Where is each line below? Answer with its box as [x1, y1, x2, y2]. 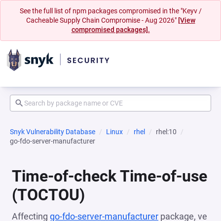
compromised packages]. [71, 26, 150, 34]
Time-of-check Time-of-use [12, 167, 207, 185]
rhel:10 [156, 128, 177, 136]
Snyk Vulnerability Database [10, 128, 95, 136]
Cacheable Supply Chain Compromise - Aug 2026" [26, 16, 178, 24]
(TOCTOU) [12, 185, 85, 204]
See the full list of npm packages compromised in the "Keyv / [19, 7, 202, 15]
